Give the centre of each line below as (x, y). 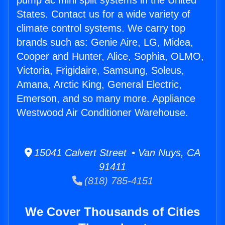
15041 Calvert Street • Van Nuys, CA (116, 153)
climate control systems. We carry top (101, 28)
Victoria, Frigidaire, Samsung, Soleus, (100, 71)
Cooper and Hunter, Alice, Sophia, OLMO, (110, 57)
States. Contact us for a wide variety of (103, 14)
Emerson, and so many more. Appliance (106, 99)
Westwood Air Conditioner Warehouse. (102, 113)
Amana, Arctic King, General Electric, (99, 85)
